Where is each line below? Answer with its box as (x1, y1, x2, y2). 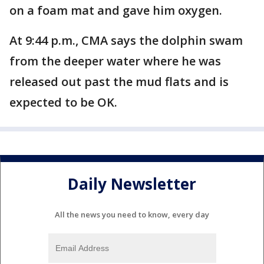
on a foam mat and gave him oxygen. (9, 2, 222, 18)
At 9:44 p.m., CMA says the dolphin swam (9, 32, 243, 48)
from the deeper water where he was (9, 53, 221, 69)
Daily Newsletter (68, 173, 196, 195)
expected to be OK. (9, 94, 120, 110)
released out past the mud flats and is (9, 74, 229, 90)
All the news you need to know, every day (55, 209, 209, 220)
